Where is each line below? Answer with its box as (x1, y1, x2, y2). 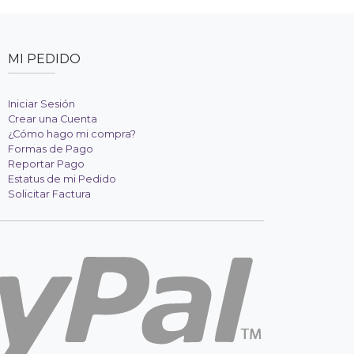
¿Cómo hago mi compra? (7, 128, 136, 141)
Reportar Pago (7, 158, 85, 171)
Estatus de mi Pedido (7, 173, 116, 186)
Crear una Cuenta (7, 113, 97, 126)
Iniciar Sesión (7, 98, 75, 111)
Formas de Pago (7, 143, 93, 156)
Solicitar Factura (7, 188, 91, 201)
